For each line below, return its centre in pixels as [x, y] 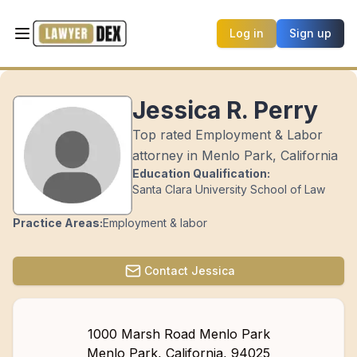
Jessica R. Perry [225, 110]
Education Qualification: [201, 173]
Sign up [310, 33]
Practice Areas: [58, 223]
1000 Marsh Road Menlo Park [178, 334]
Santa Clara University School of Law [229, 189]
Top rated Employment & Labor [228, 135]
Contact [166, 271]
